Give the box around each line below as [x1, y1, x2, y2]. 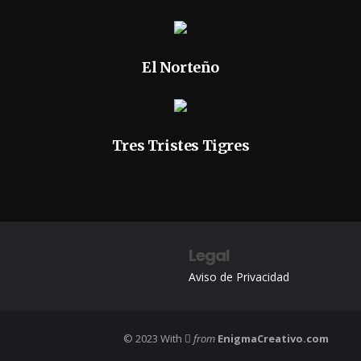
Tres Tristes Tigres [111, 136, 250, 155]
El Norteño [141, 58, 219, 77]
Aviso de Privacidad [189, 269, 289, 284]
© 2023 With [122, 331, 185, 346]
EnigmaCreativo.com [217, 331, 329, 346]
